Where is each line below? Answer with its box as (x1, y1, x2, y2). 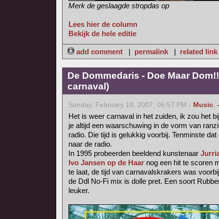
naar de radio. (68, 140, 112, 148)
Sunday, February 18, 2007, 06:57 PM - (68, 101, 193, 109)
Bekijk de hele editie (68, 29, 136, 38)
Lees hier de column (68, 20, 137, 28)
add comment (74, 47, 125, 56)
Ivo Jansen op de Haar (68, 158, 144, 167)
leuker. (68, 186, 89, 195)
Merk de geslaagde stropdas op (68, 1, 169, 10)
